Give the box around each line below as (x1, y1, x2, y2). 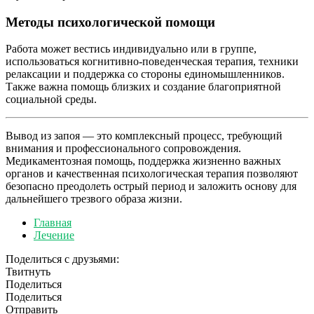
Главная (34, 217, 71, 229)
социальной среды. (6, 93, 97, 106)
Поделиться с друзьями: (6, 253, 119, 266)
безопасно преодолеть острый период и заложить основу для (6, 180, 296, 193)
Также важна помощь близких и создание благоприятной (6, 81, 281, 93)
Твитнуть (6, 266, 50, 278)
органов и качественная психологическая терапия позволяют (6, 168, 298, 180)
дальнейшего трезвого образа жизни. (6, 193, 182, 205)
